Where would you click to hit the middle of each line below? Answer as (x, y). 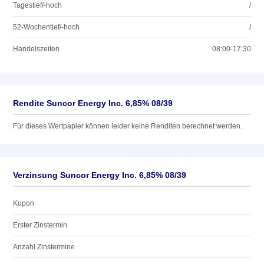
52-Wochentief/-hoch (46, 27)
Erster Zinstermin (40, 225)
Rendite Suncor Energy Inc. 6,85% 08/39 (93, 103)
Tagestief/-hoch (37, 5)
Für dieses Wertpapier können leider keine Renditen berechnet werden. (128, 126)
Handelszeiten (36, 49)
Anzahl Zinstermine (44, 247)
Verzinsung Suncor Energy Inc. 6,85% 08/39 (100, 175)
